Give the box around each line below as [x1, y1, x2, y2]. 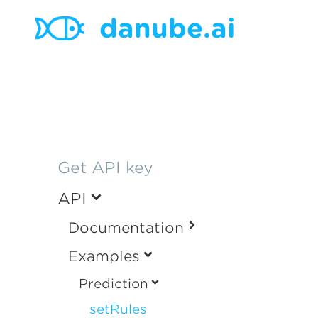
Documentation [68, 219, 184, 236]
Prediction [79, 276, 148, 291]
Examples [68, 248, 140, 265]
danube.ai [99, 11, 235, 44]
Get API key [57, 158, 153, 177]
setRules [89, 302, 147, 317]
